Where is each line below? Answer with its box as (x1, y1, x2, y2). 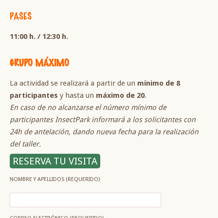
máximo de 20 (96, 91, 145, 100)
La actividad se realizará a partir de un (10, 79, 137, 88)
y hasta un (58, 91, 96, 100)
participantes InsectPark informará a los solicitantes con (10, 115, 196, 124)
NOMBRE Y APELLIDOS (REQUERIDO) (10, 176, 100, 182)
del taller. (10, 140, 41, 148)
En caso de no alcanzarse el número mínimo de (10, 103, 166, 112)
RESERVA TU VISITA (13, 155, 97, 167)
